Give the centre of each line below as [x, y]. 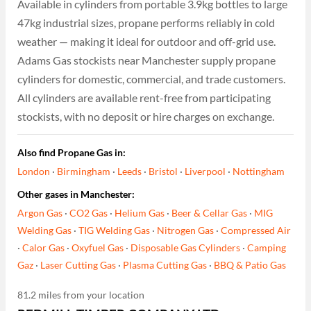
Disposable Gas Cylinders [186, 248]
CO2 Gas [89, 213]
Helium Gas [140, 213]
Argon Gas [40, 213]
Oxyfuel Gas [98, 248]
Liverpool [205, 171]
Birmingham [84, 171]
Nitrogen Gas [186, 230]
